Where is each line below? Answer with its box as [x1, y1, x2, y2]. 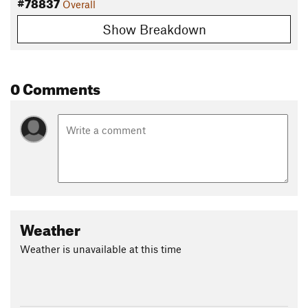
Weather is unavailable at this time [20, 242, 181, 255]
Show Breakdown [102, 21, 206, 37]
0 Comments [10, 74, 100, 98]
